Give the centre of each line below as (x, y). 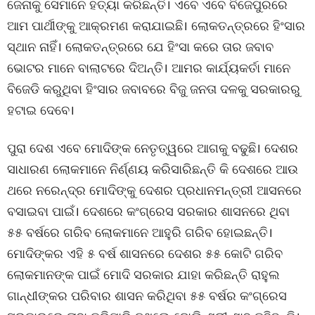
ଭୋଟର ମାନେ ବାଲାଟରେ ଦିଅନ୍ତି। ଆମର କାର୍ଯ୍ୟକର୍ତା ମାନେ (149, 67)
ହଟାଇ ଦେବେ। (41, 110)
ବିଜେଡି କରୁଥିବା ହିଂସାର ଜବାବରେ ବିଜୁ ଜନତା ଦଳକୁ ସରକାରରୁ (154, 89)
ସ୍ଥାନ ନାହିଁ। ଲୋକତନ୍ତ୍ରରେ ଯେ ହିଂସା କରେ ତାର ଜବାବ (140, 46)
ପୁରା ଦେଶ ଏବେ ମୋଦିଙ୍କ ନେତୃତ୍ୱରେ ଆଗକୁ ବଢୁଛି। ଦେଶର (153, 148)
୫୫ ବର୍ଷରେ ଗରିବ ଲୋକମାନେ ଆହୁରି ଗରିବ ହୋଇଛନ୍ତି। (140, 232)
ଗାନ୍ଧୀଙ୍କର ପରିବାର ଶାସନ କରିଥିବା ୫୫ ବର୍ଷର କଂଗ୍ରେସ (147, 295)
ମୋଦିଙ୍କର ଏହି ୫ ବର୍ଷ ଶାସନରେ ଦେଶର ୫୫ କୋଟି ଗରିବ (145, 253)
